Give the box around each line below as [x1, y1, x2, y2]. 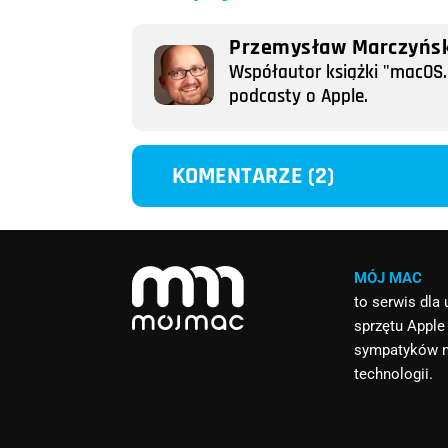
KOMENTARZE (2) [172, 160, 335, 191]
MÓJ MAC [354, 268, 423, 287]
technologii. [354, 364, 434, 383]
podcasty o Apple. [229, 84, 368, 110]
